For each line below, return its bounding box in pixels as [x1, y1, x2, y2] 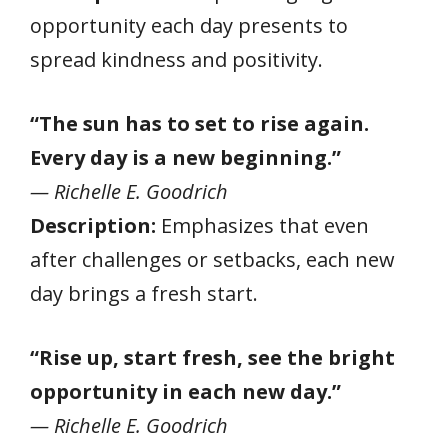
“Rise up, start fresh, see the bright [30, 343, 395, 371]
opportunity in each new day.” [30, 377, 341, 405]
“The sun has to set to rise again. [30, 109, 369, 137]
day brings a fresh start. [30, 279, 258, 307]
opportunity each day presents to [30, 11, 348, 39]
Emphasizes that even [156, 211, 369, 239]
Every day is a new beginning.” [30, 143, 341, 171]
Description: [30, 211, 156, 239]
